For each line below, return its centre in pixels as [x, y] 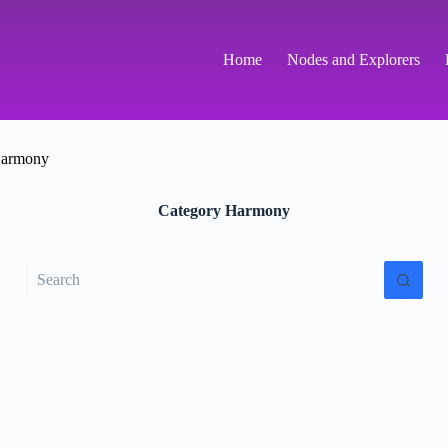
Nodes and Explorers [353, 59]
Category [189, 210]
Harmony [255, 210]
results [43, 285]
